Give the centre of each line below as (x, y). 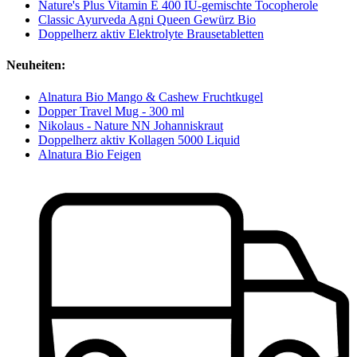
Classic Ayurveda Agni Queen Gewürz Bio (147, 20)
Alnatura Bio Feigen (90, 154)
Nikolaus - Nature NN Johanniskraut (131, 125)
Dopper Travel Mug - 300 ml (111, 111)
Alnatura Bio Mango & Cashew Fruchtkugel (151, 96)
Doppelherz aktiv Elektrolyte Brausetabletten (151, 34)
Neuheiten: (36, 65)
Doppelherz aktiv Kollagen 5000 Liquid (139, 139)
